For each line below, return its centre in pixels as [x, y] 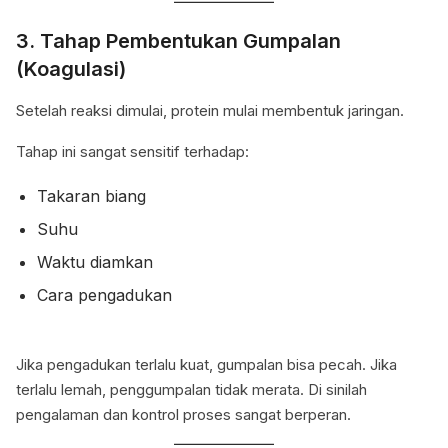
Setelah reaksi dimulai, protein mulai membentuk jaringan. [210, 111]
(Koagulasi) [71, 69]
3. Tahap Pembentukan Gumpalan [178, 41]
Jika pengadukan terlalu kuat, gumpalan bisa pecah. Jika [206, 365]
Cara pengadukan [104, 295]
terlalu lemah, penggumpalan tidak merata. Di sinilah [191, 390]
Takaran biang [91, 196]
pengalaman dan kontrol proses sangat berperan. [183, 415]
